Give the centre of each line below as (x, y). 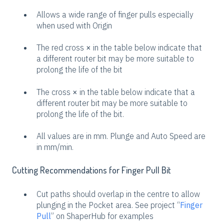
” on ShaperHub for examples (102, 216)
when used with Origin (74, 25)
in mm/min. (55, 147)
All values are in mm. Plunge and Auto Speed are (121, 136)
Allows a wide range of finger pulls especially (115, 14)
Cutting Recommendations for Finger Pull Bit (91, 170)
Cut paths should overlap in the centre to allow (118, 194)
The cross (54, 92)
